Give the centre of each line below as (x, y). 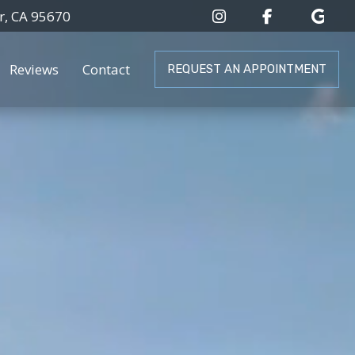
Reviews (34, 69)
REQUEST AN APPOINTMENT (246, 69)
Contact (107, 69)
